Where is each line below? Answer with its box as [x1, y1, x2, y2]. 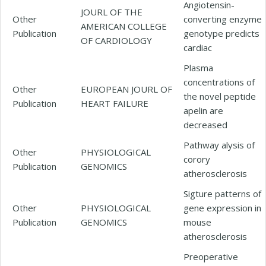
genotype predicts [183, 27, 259, 39]
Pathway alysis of [183, 138, 255, 151]
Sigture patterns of [183, 187, 261, 199]
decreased [183, 118, 227, 131]
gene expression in [183, 201, 261, 214]
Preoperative [183, 250, 238, 262]
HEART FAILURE [81, 97, 148, 109]
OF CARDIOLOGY [81, 34, 152, 46]
